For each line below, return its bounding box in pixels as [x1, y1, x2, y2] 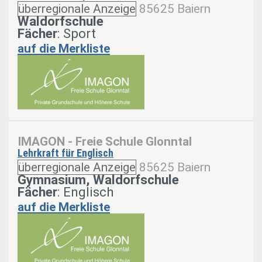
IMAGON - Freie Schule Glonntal [18, 135, 192, 149]
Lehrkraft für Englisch [18, 147, 113, 160]
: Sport [57, 26, 96, 42]
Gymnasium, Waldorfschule [18, 172, 179, 188]
